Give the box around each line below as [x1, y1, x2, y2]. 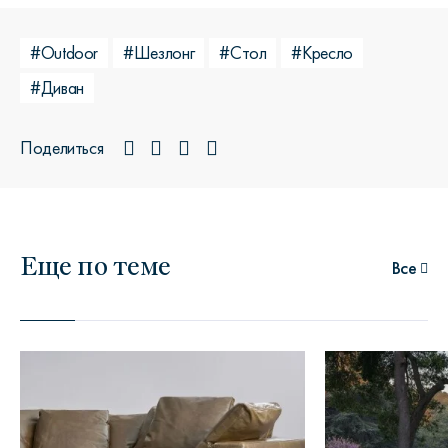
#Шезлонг [123, 42, 195, 65]
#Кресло [291, 42, 353, 65]
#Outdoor [30, 42, 99, 65]
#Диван [30, 77, 84, 100]
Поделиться [20, 137, 104, 160]
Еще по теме [20, 243, 171, 286]
